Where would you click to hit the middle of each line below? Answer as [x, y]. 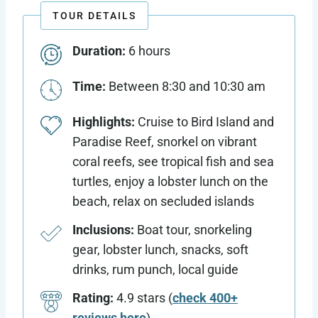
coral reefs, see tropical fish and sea [173, 162]
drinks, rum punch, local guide [155, 270]
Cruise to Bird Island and [204, 122]
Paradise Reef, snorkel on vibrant [165, 142]
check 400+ [205, 298]
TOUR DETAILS [94, 16]
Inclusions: [105, 230]
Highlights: [104, 122]
